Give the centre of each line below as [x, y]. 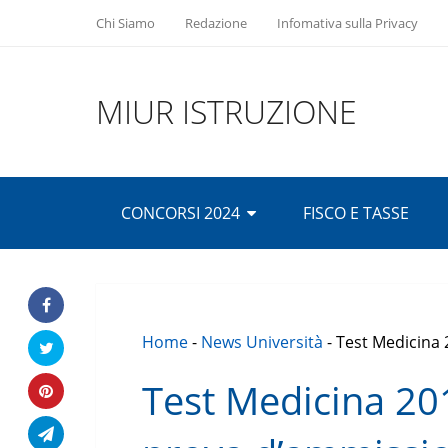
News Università [262, 342]
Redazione [216, 23]
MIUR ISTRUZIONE [226, 111]
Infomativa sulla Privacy [347, 23]
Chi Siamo [125, 23]
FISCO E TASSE [356, 213]
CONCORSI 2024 [180, 213]
